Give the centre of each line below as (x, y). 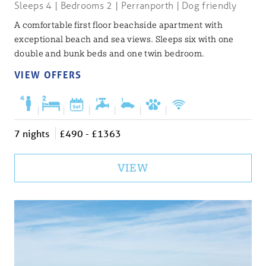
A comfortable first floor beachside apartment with (119, 25)
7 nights (32, 133)
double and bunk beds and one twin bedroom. (110, 54)
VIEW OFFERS (48, 75)
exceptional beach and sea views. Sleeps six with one (124, 39)
